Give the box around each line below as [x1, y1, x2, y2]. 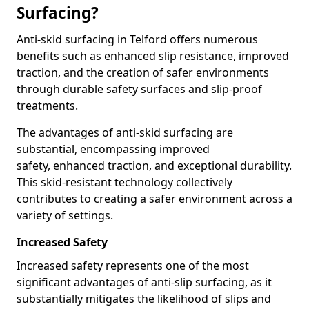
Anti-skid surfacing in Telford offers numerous [17, 32, 258, 47]
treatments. [17, 98, 78, 113]
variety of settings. [17, 208, 113, 223]
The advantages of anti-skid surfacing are [17, 125, 233, 140]
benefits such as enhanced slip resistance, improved [17, 48, 289, 63]
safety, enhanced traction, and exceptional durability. [17, 158, 292, 173]
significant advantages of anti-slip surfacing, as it [17, 275, 272, 290]
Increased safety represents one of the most [17, 258, 249, 273]
